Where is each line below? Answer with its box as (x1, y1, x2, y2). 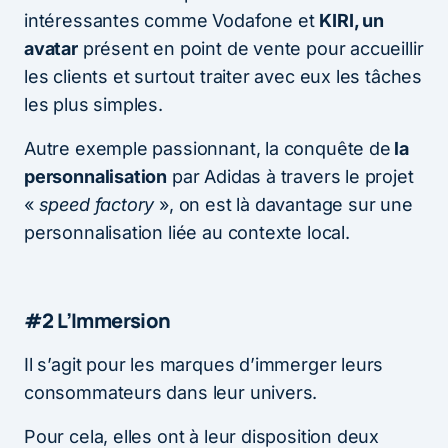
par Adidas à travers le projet (167, 165, 414, 187)
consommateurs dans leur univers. (24, 381, 318, 403)
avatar (24, 37, 78, 59)
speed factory (38, 193, 155, 215)
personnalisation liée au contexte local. (24, 221, 350, 243)
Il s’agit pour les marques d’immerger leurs (24, 353, 384, 375)
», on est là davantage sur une (154, 193, 413, 215)
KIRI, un (319, 9, 384, 31)
